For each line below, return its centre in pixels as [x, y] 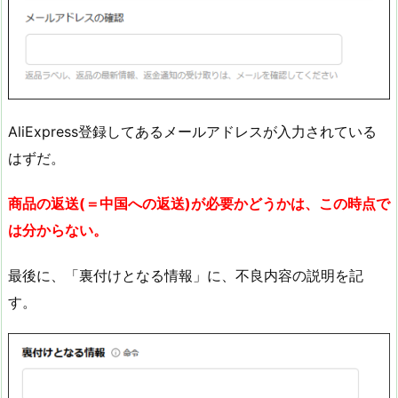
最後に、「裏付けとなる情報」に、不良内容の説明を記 [186, 275]
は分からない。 [58, 230]
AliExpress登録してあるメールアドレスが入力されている [192, 131]
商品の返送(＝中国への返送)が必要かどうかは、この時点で [199, 203]
